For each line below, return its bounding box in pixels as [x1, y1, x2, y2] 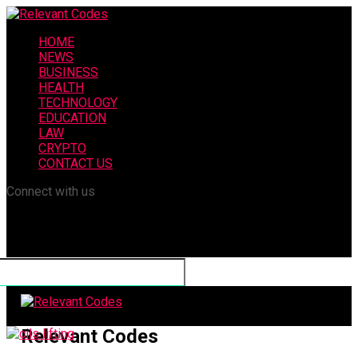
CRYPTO [38, 141, 86, 156]
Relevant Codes [20, 324, 158, 348]
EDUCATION [38, 110, 106, 125]
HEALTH [38, 80, 84, 95]
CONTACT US [38, 156, 113, 171]
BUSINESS [38, 65, 98, 80]
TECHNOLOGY [38, 95, 117, 110]
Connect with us [6, 184, 95, 199]
